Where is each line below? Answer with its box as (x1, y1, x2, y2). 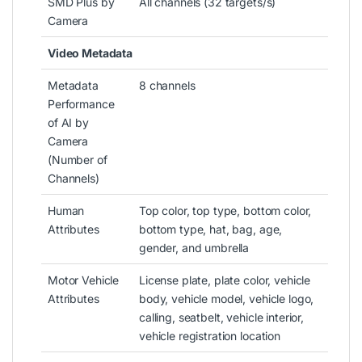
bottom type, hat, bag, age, (139, 221, 283, 236)
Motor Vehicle (48, 272, 120, 287)
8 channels (139, 78, 196, 92)
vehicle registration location (139, 328, 280, 343)
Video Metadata (48, 45, 133, 60)
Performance (48, 96, 115, 111)
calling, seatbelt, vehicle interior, (139, 309, 304, 324)
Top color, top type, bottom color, (139, 203, 312, 217)
